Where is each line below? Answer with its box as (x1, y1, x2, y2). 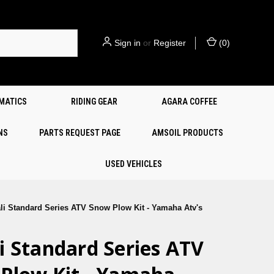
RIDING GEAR (71, 97, 117, 106)
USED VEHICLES (105, 159, 163, 169)
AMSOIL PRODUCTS (152, 128, 224, 138)
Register (154, 37, 186, 48)
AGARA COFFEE (161, 97, 217, 106)
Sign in (114, 37, 141, 48)
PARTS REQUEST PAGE (39, 128, 120, 138)
